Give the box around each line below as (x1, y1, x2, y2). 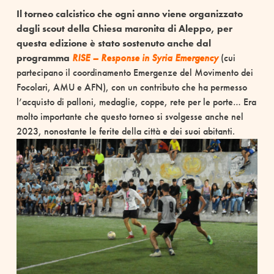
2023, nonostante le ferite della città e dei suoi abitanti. (16, 125, 235, 138)
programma (16, 51, 72, 65)
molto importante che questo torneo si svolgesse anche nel (16, 110, 243, 124)
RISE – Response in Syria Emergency (72, 51, 218, 65)
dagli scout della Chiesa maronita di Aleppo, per (16, 22, 232, 35)
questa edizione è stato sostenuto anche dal (16, 37, 211, 50)
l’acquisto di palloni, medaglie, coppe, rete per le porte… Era (16, 95, 256, 109)
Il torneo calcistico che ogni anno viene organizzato (16, 7, 243, 21)
